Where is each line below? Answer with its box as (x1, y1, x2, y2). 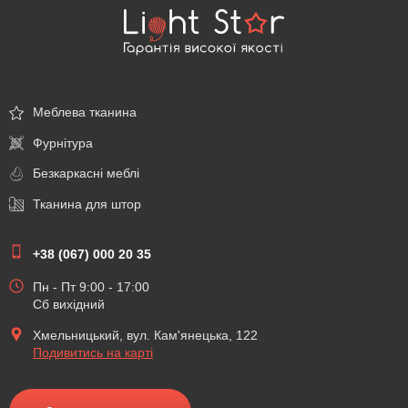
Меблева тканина (33, 105, 137, 120)
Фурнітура (33, 135, 93, 150)
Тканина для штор (33, 196, 141, 211)
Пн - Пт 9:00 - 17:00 (33, 280, 149, 295)
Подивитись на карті (33, 345, 153, 361)
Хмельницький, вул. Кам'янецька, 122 (33, 328, 258, 343)
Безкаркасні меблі (33, 166, 139, 181)
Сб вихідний (33, 297, 105, 312)
